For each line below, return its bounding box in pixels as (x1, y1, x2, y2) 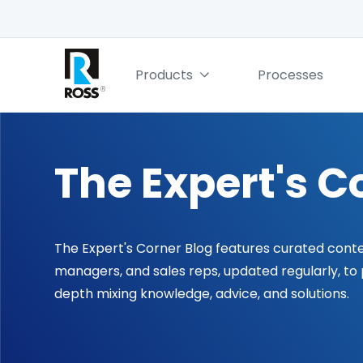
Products (135, 65, 193, 84)
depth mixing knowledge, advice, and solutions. (54, 284, 350, 303)
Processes (257, 65, 323, 84)
